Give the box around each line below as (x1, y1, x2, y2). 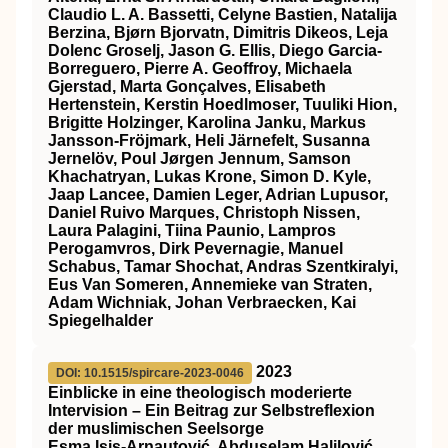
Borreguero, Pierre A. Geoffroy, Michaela (48, 60, 352, 77)
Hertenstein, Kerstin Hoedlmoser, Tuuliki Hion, (48, 96, 397, 113)
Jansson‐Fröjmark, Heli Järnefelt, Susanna (48, 132, 370, 149)
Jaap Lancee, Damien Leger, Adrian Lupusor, (48, 186, 388, 203)
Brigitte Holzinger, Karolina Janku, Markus (48, 114, 366, 131)
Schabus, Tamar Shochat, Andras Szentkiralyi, (48, 258, 398, 275)
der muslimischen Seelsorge (48, 420, 264, 437)
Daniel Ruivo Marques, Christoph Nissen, (48, 204, 360, 221)
